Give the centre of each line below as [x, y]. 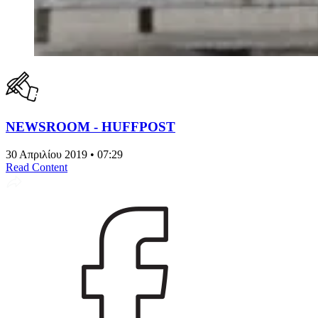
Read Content [37, 167]
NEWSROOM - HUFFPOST [91, 126]
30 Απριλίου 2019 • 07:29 [64, 154]
